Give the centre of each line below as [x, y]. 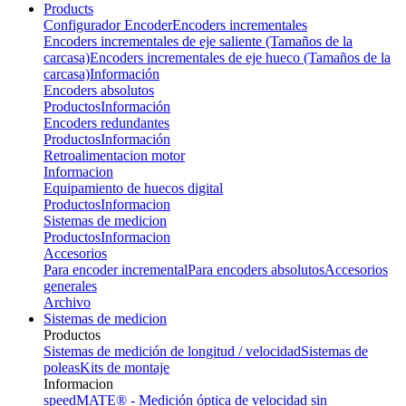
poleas [62, 367]
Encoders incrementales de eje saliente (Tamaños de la [198, 41]
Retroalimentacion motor [114, 155]
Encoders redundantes [106, 123]
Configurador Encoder [108, 25]
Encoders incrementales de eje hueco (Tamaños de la [240, 58]
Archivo [67, 302]
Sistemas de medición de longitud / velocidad [172, 351]
